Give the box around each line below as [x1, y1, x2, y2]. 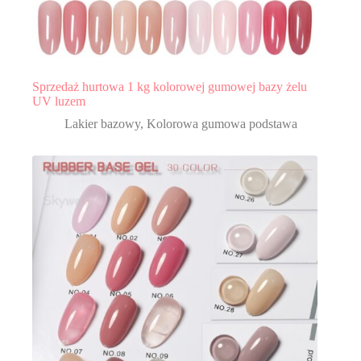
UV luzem [32, 93, 85, 108]
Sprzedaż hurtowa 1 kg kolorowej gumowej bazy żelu [32, 79, 307, 93]
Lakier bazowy [64, 116, 140, 131]
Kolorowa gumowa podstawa [147, 116, 297, 131]
